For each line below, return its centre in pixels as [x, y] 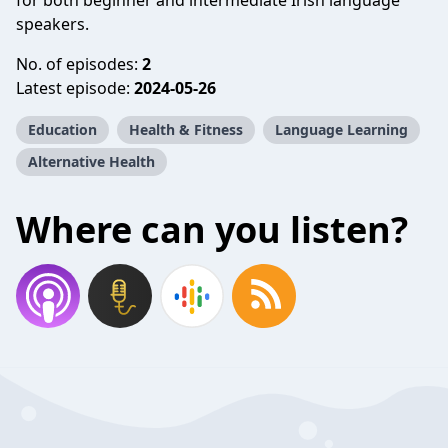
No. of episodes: [79, 64]
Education [62, 129]
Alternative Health [91, 161]
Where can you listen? [212, 229]
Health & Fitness [186, 129]
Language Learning [341, 129]
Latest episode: [75, 88]
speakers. [52, 24]
